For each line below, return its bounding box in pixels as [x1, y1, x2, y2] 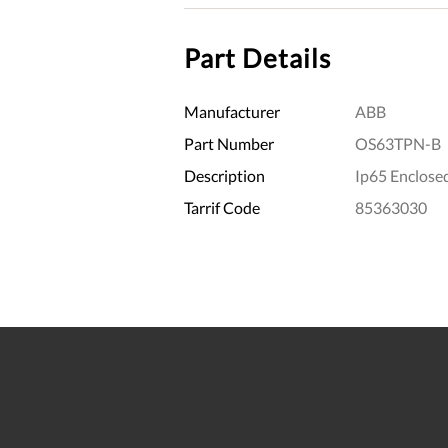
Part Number [184, 133, 274, 153]
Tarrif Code [184, 197, 260, 217]
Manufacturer [184, 101, 280, 121]
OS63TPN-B [354, 133, 441, 153]
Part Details [184, 41, 331, 74]
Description [184, 165, 265, 185]
